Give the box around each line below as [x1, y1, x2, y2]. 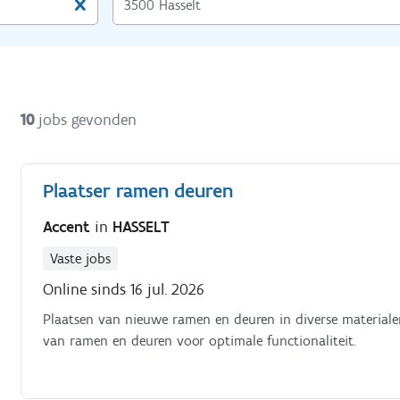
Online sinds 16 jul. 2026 [43, 279, 205, 299]
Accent [43, 216, 96, 237]
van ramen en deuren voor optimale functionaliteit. [43, 331, 357, 349]
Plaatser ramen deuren [43, 179, 234, 203]
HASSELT [112, 216, 171, 237]
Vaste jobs [50, 249, 112, 267]
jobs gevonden [38, 109, 137, 129]
